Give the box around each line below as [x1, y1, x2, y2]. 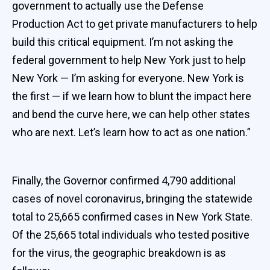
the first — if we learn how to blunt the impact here [12, 89, 251, 102]
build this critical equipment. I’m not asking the [12, 35, 233, 48]
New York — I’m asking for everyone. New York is [12, 71, 244, 84]
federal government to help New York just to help [12, 53, 246, 66]
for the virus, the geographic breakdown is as [12, 246, 226, 259]
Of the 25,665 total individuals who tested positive [12, 228, 250, 241]
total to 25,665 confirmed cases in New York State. [12, 210, 253, 223]
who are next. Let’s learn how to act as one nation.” [12, 125, 251, 139]
